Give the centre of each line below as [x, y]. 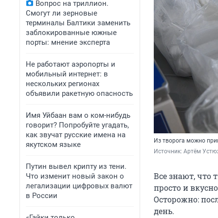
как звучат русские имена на [76, 135]
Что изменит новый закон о [75, 176]
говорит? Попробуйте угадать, [77, 125]
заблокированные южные [71, 33]
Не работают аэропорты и [71, 64]
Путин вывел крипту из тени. [76, 166]
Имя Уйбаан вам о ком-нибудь [78, 115]
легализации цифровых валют [79, 186]
